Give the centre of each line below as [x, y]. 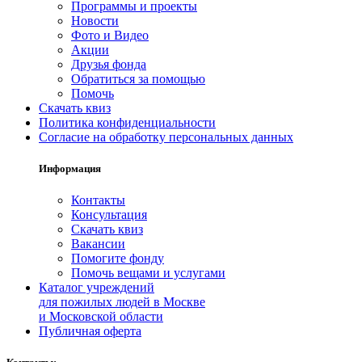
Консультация [109, 215]
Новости [95, 20]
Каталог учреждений [97, 288]
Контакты [98, 200]
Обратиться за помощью [138, 78]
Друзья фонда [109, 64]
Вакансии [98, 244]
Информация [70, 168]
